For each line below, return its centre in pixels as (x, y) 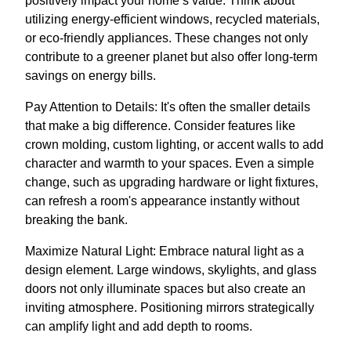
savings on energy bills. (90, 75)
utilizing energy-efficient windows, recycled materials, (172, 19)
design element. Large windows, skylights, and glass (171, 270)
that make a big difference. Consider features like (160, 125)
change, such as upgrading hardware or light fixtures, (172, 182)
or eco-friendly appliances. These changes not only (166, 38)
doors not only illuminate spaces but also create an (165, 288)
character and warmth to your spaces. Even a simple (170, 163)
